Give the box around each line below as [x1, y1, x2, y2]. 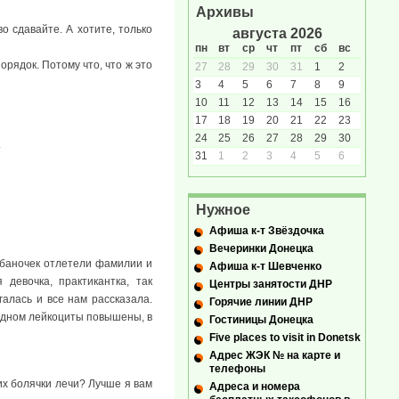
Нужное [196, 202, 250, 217]
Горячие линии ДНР [209, 296, 313, 309]
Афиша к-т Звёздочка [209, 224, 324, 237]
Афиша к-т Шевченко [209, 260, 322, 273]
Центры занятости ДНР [209, 278, 332, 291]
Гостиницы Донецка [209, 313, 313, 327]
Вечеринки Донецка [209, 242, 313, 256]
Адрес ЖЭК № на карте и [209, 349, 340, 362]
